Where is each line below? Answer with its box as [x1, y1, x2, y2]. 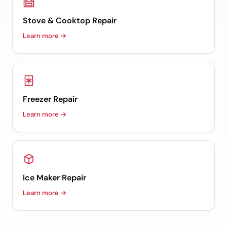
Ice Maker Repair [23, 172, 86, 183]
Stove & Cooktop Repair [23, 15, 117, 26]
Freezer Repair [23, 94, 78, 105]
